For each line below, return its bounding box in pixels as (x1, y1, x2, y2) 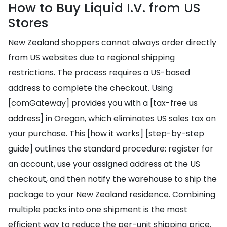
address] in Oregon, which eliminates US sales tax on (8, 112, 216, 124)
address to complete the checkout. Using (8, 82, 173, 94)
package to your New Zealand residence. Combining (8, 188, 215, 200)
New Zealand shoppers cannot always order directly (8, 36, 216, 48)
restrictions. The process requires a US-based (8, 67, 190, 79)
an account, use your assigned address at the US (8, 158, 200, 170)
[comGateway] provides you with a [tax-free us (8, 97, 198, 109)
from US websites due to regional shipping (8, 52, 175, 63)
